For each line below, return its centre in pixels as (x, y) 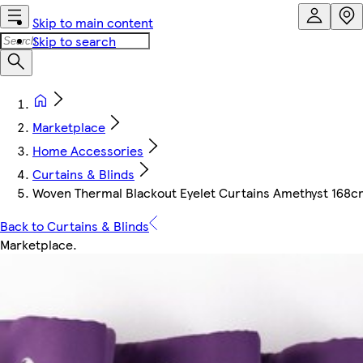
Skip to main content (93, 22)
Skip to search (74, 41)
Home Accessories (88, 150)
